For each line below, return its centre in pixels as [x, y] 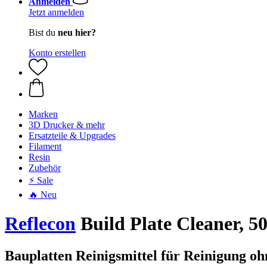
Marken [43, 114]
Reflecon [40, 224]
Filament [45, 146]
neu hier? [77, 32]
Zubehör [45, 168]
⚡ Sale [41, 180]
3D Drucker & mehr [67, 125]
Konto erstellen [57, 53]
